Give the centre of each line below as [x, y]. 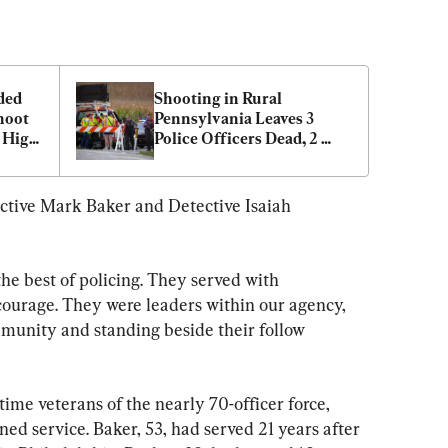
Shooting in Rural [218, 98]
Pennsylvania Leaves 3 [234, 118]
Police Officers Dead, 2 [236, 138]
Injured [181, 158]
